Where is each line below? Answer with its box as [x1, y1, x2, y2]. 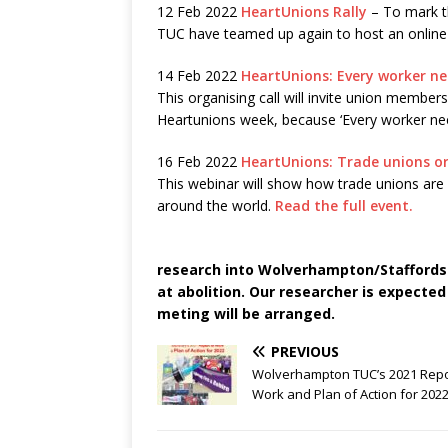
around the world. [157, 196, 271, 216]
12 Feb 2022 [157, 2, 241, 22]
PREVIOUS [271, 342, 339, 362]
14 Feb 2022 [157, 66, 241, 86]
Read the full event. [271, 196, 413, 216]
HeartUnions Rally [241, 2, 367, 22]
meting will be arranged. [157, 304, 335, 324]
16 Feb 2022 [157, 152, 241, 172]
